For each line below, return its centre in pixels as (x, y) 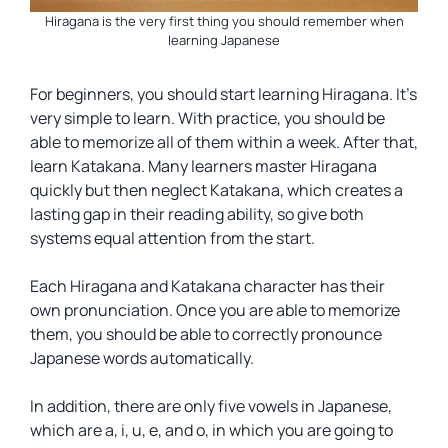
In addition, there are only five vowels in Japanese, (211, 406)
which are (67, 430)
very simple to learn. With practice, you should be (207, 118)
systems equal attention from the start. (172, 238)
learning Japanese (224, 40)
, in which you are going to (299, 430)
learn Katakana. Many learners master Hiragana (203, 166)
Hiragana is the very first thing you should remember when (224, 21)
